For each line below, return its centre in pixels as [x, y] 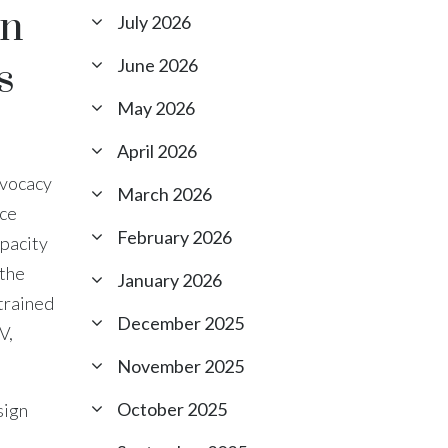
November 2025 [180, 366]
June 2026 [157, 65]
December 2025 [180, 323]
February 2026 [174, 237]
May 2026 [156, 108]
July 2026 [154, 22]
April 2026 [157, 151]
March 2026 [164, 194]
